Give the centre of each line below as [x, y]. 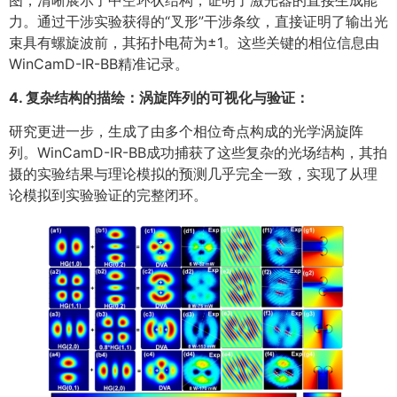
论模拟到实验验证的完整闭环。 [108, 195]
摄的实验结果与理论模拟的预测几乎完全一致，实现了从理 [193, 174]
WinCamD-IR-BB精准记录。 [99, 63]
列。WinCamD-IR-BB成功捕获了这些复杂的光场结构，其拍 [198, 153]
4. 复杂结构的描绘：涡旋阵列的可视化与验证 [152, 98]
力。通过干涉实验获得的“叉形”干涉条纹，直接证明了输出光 [198, 21]
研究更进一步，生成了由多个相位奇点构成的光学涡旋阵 [186, 132]
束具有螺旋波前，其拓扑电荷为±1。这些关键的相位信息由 [194, 42]
